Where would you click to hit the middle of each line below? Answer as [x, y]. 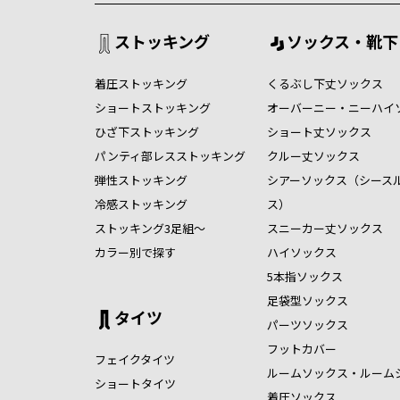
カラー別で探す [135, 253]
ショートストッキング [152, 108]
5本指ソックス [304, 277]
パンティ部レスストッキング [170, 156]
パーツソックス [307, 325]
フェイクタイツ [134, 360]
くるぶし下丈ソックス [325, 84]
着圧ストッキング [141, 84]
